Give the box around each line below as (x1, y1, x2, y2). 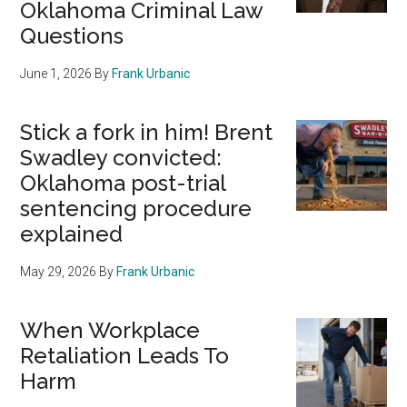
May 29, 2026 (20, 264, 97, 280)
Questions (20, 23, 124, 50)
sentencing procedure (20, 195, 253, 223)
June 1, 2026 (20, 66, 93, 82)
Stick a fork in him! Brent (20, 119, 273, 146)
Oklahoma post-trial (20, 170, 226, 197)
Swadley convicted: (20, 144, 223, 172)
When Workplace (20, 317, 201, 344)
